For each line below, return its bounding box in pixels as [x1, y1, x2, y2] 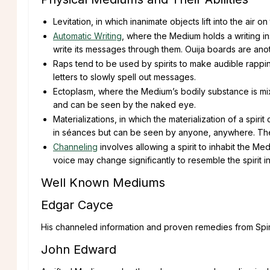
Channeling [53, 141, 98, 152]
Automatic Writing [53, 30, 122, 41]
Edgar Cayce [41, 197, 117, 212]
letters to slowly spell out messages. [53, 71, 196, 82]
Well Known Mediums [41, 175, 165, 190]
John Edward [41, 242, 116, 257]
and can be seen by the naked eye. [53, 99, 196, 110]
